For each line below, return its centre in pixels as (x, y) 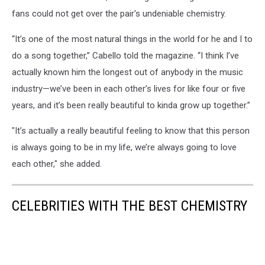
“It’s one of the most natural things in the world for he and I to (132, 39)
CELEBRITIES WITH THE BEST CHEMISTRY (130, 206)
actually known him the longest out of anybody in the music (127, 72)
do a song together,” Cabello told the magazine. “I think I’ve (125, 55)
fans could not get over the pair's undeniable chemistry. (119, 13)
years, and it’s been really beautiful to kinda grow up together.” (131, 105)
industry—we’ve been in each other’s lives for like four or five (129, 88)
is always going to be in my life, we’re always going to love (124, 147)
